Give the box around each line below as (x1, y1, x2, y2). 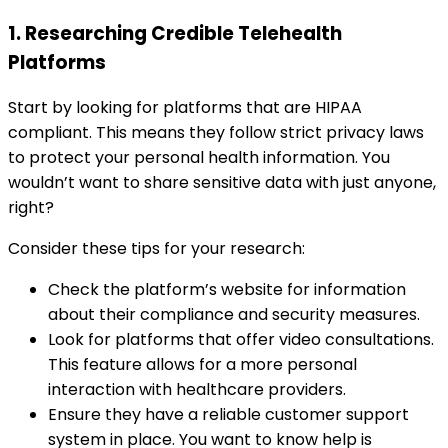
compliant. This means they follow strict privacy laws (8, 121, 424, 145)
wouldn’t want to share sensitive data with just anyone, (8, 171, 436, 195)
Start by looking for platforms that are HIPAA (8, 96, 362, 120)
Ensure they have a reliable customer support (48, 403, 409, 427)
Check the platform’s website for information (48, 278, 406, 302)
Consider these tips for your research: (8, 237, 305, 261)
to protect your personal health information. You (8, 146, 390, 170)
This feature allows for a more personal (48, 353, 357, 377)
